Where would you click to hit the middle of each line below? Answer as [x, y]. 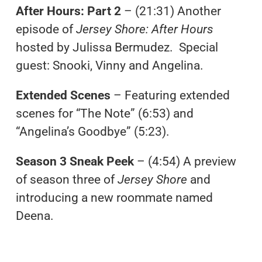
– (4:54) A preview [185, 161]
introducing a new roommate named [114, 197]
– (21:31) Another [171, 11]
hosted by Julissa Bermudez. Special [117, 47]
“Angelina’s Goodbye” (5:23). [92, 131]
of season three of [66, 179]
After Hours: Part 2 [68, 11]
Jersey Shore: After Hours [144, 29]
